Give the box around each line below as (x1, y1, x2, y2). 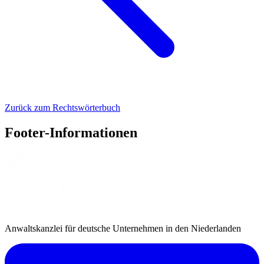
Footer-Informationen (5, 124, 137, 140)
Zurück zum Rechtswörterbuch (5, 102, 120, 113)
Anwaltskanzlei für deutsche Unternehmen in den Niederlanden (5, 223, 241, 233)
